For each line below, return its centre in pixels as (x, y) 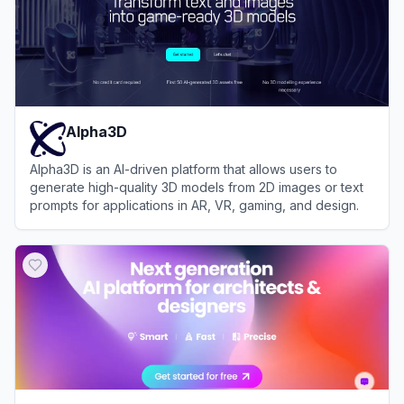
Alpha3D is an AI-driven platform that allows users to (184, 169)
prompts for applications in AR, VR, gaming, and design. (194, 205)
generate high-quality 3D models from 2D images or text (197, 187)
